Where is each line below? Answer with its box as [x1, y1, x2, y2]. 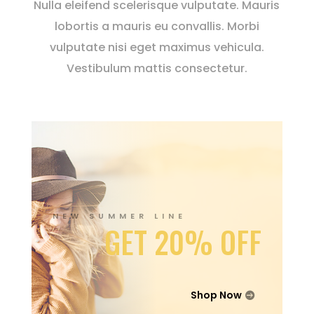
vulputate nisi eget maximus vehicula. [49, 39, 264, 55]
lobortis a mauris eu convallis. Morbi [54, 18, 259, 34]
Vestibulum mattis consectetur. [66, 60, 247, 76]
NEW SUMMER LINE [52, 210, 186, 221]
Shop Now [191, 287, 243, 302]
